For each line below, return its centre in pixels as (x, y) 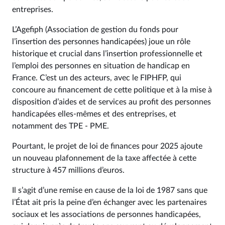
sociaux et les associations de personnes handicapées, (106, 214)
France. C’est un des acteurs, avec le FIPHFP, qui (97, 78)
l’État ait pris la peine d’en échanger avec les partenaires (109, 202)
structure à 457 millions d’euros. (68, 170)
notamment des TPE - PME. (61, 126)
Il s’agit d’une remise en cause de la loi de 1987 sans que (110, 190)
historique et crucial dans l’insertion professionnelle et (107, 54)
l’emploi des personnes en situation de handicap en (101, 66)
